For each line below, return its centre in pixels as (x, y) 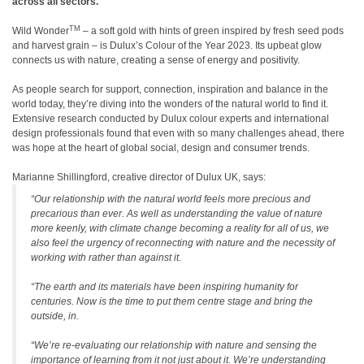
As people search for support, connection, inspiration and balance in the (170, 89)
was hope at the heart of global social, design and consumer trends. (161, 148)
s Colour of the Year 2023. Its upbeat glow (230, 45)
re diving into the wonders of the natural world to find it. (208, 104)
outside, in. (55, 316)
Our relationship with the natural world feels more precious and (172, 199)
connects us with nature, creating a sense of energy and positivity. (156, 60)
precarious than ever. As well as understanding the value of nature (177, 214)
